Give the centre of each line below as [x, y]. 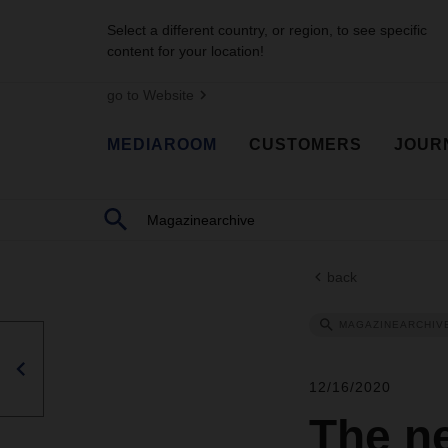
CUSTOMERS [305, 144]
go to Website [150, 95]
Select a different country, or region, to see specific [267, 30]
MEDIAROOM [162, 144]
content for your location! [185, 51]
